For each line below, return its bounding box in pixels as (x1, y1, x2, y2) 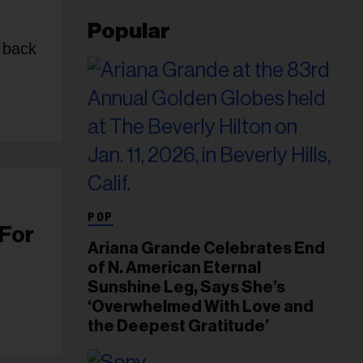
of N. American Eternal (88, 260, 261, 277)
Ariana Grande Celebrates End (88, 241, 325, 258)
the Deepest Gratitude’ (88, 318, 269, 335)
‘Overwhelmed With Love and (88, 299, 314, 316)
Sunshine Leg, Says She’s (88, 280, 285, 297)
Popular (88, 20, 170, 43)
